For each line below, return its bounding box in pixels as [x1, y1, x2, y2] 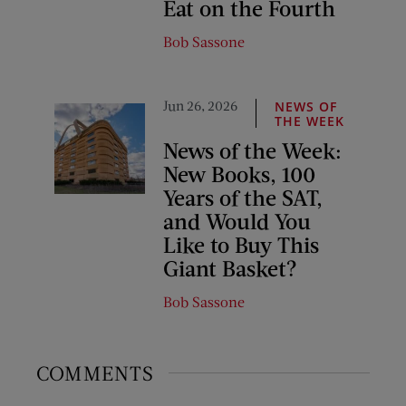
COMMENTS [36, 360, 155, 385]
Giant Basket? [163, 254, 297, 281]
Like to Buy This [163, 230, 319, 257]
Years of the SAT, [163, 183, 323, 210]
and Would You [163, 207, 311, 234]
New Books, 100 [163, 159, 315, 187]
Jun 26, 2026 [163, 96, 237, 113]
